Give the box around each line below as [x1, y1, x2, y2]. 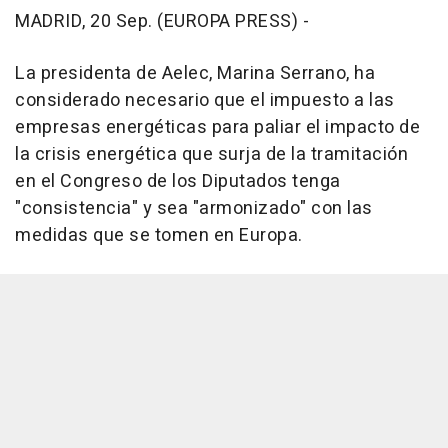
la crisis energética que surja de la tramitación [15, 141, 408, 169]
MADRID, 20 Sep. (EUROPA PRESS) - [15, 8, 309, 36]
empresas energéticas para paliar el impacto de [15, 114, 420, 142]
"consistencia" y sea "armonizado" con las [15, 195, 373, 223]
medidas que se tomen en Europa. [15, 222, 303, 250]
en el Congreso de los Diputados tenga [15, 168, 341, 196]
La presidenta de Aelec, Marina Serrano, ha [15, 60, 375, 88]
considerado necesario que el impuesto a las [15, 87, 395, 115]
